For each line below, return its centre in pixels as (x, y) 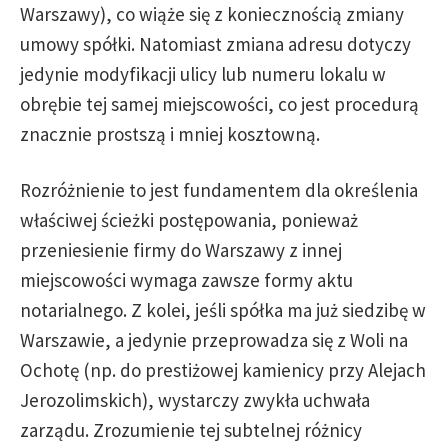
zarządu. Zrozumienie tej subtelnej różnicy (191, 430)
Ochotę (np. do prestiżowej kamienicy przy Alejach (223, 370)
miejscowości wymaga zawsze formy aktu (186, 280)
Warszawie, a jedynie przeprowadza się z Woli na (214, 340)
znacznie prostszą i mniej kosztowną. (170, 134)
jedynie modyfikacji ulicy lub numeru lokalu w (203, 74)
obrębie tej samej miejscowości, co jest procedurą (219, 104)
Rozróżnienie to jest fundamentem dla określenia (219, 190)
